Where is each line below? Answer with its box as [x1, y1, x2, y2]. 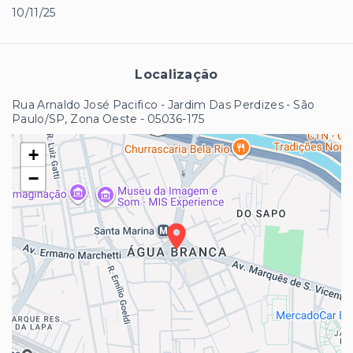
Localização [135, 66, 218, 82]
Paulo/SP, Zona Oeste [12, 111, 138, 126]
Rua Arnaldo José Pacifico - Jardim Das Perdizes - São [12, 97, 315, 112]
